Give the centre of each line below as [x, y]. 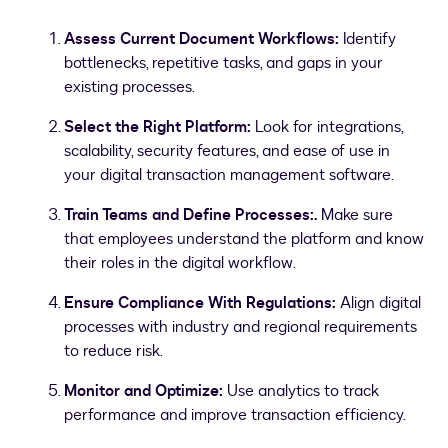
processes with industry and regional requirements [240, 327]
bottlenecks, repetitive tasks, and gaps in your [223, 63]
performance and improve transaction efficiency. [235, 415]
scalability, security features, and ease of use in [227, 151]
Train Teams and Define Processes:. [190, 215]
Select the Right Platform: [157, 127]
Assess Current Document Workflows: [201, 39]
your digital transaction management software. [229, 175]
